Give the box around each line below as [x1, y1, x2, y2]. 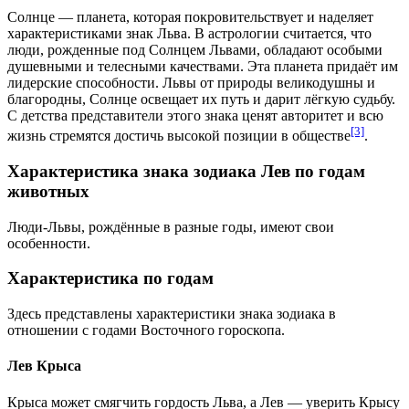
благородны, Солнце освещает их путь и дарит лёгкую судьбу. [7, 90, 395, 107]
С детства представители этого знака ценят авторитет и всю [7, 107, 383, 123]
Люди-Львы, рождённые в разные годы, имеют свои [7, 218, 334, 235]
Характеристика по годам [7, 268, 214, 288]
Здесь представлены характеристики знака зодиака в [7, 306, 336, 322]
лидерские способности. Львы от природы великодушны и [7, 74, 375, 90]
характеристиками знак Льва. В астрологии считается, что [7, 25, 372, 41]
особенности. [7, 235, 90, 251]
